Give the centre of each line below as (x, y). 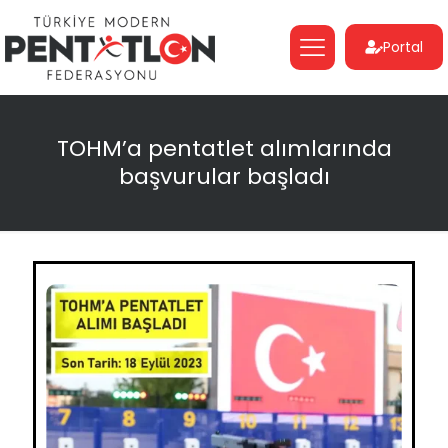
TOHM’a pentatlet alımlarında (224, 148)
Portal (403, 47)
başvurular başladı (224, 176)
